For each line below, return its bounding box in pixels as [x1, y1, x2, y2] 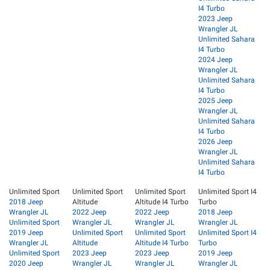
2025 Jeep [198, 96, 233, 105]
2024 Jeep [198, 55, 233, 64]
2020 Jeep [9, 259, 43, 268]
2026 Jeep [198, 137, 233, 146]
